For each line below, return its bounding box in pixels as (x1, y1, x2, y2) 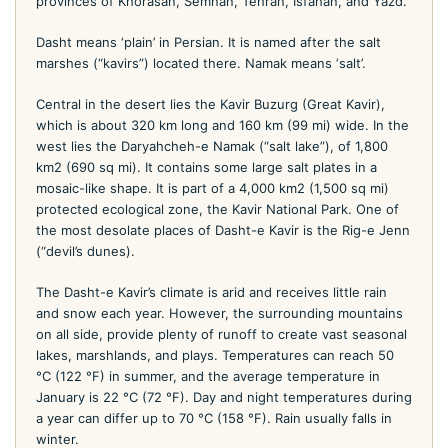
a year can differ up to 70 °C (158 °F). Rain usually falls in (36, 409, 392, 426)
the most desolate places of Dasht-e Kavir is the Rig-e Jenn (36, 221, 410, 238)
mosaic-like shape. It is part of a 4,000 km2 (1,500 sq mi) (36, 179, 389, 196)
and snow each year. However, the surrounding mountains (36, 304, 403, 321)
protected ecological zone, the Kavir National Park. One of (36, 200, 399, 217)
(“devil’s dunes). (36, 242, 135, 259)
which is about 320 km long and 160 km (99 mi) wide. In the (36, 116, 409, 133)
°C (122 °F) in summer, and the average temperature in (36, 367, 380, 384)
